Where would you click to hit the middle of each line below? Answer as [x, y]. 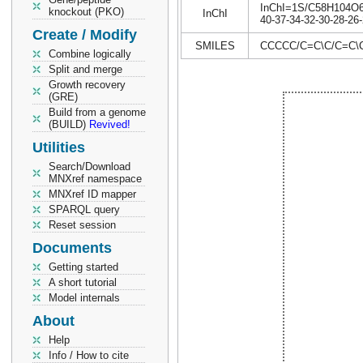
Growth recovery [87, 85]
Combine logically [90, 54]
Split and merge [85, 69]
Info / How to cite [89, 355]
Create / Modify [85, 35]
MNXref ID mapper [92, 194]
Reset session [82, 225]
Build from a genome [97, 112]
